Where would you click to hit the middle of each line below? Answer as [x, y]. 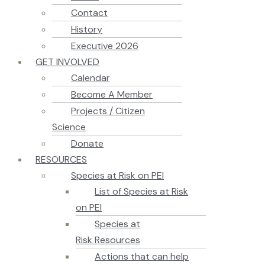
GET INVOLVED [67, 62]
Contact [89, 12]
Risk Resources [108, 240]
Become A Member [112, 94]
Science [69, 127]
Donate [87, 143]
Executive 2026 [105, 46]
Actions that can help [142, 256]
